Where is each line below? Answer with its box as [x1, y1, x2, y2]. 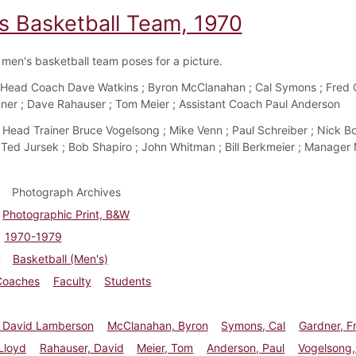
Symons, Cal [221, 318, 286, 332]
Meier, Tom [137, 340, 194, 354]
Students [104, 273, 152, 288]
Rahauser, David [39, 340, 124, 354]
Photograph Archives [11, 184, 121, 199]
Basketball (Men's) [12, 251, 108, 265]
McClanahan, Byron [106, 318, 208, 332]
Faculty [52, 273, 91, 288]
